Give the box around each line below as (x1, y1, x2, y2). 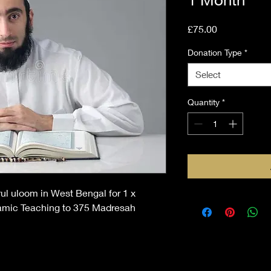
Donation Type (188, 47, 242, 57)
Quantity (188, 97, 220, 107)
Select (195, 69, 221, 80)
